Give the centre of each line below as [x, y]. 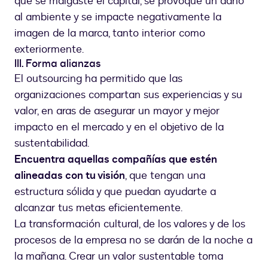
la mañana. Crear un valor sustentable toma [119, 257]
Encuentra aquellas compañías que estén [116, 160]
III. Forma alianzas [57, 64]
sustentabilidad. [52, 144]
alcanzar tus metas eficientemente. [98, 208]
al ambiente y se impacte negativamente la [118, 17]
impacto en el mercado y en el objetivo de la [119, 127]
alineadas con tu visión [70, 176]
